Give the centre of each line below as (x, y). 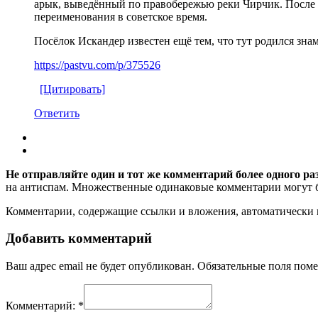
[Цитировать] (72, 89)
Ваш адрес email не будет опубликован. (100, 266)
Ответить (57, 113)
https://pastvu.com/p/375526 (97, 65)
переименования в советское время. (121, 16)
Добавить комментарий (79, 238)
